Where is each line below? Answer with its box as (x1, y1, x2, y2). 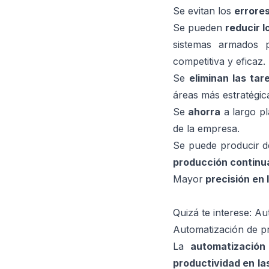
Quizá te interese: (173, 207, 255, 219)
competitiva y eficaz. (173, 55, 265, 67)
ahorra (188, 106, 221, 118)
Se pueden (173, 22, 225, 34)
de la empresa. (173, 122, 240, 134)
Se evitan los (173, 5, 234, 17)
